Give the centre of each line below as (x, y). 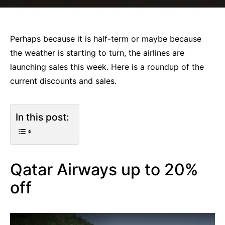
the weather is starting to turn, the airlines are (97, 53)
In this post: (42, 117)
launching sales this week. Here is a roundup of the (107, 67)
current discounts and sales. (63, 81)
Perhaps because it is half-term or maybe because (106, 39)
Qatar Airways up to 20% (104, 170)
